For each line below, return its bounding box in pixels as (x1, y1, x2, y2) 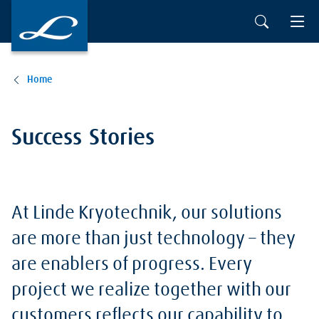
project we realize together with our (11, 281, 291, 300)
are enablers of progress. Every (11, 256, 252, 274)
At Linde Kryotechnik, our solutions (11, 204, 282, 223)
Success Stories (11, 127, 155, 150)
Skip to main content (9, 10, 127, 23)
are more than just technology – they (11, 230, 296, 249)
